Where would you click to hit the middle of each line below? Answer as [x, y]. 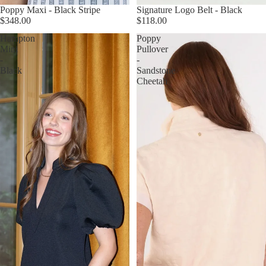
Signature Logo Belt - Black [189, 10]
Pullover [152, 49]
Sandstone [156, 71]
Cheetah [152, 81]
